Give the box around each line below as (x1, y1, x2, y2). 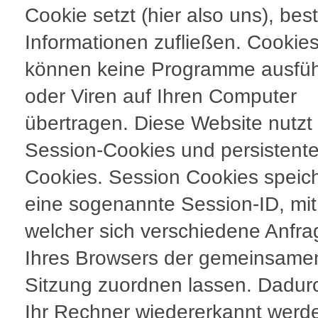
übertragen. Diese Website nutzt (25, 112, 312, 135)
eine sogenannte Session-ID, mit (25, 193, 317, 216)
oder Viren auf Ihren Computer (25, 85, 297, 108)
